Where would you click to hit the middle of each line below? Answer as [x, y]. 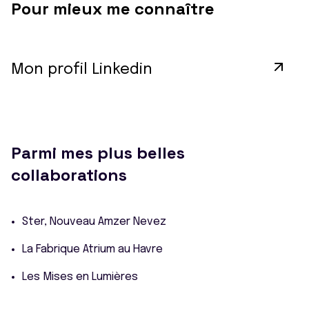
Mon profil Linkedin [82, 69]
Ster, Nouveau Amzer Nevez [94, 221]
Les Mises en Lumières [80, 277]
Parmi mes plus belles [98, 152]
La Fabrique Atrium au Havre [92, 249]
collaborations [69, 175]
